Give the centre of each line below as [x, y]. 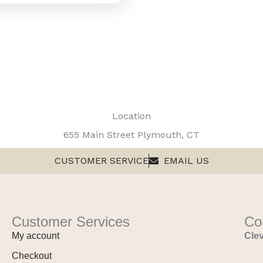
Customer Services [71, 221]
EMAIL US [186, 160]
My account [36, 235]
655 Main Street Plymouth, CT [131, 134]
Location [131, 116]
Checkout [32, 255]
